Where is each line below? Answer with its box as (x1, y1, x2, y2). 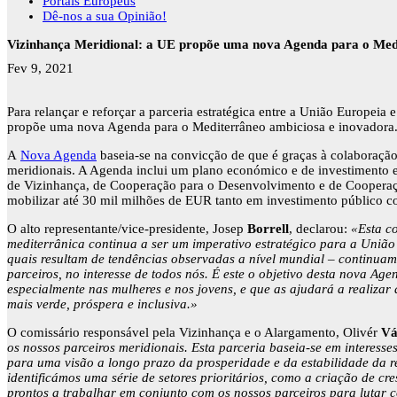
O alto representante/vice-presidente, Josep (7, 222, 247, 237)
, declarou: (289, 222, 351, 237)
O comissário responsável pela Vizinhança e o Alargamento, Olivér (7, 325, 381, 340)
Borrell (247, 222, 289, 237)
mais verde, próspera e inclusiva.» (7, 297, 198, 312)
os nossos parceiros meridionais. (7, 340, 188, 355)
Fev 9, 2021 (7, 61, 74, 76)
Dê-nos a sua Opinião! (43, 9, 167, 23)
